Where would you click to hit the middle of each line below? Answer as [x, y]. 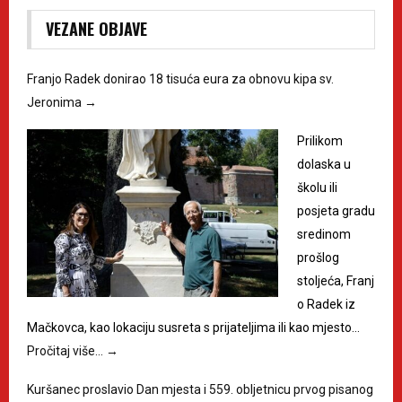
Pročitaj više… [66, 351]
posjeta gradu [336, 211]
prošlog [318, 258]
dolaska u [324, 165]
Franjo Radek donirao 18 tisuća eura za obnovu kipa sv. [180, 79]
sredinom [324, 235]
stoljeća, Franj [336, 281]
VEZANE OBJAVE [96, 29]
